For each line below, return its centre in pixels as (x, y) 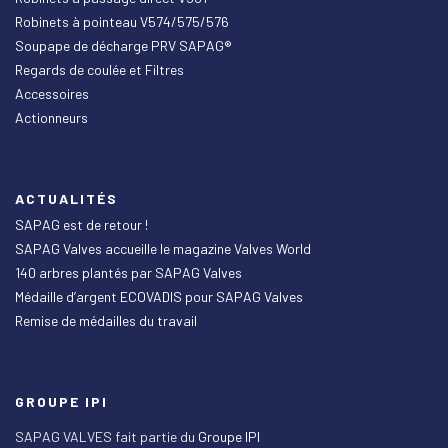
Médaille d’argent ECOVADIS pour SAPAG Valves (159, 296)
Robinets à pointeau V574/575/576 (122, 21)
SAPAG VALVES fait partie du (106, 436)
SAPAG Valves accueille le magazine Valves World (163, 248)
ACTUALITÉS (66, 198)
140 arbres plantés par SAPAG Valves (128, 272)
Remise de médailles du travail (106, 320)
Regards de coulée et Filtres (99, 69)
